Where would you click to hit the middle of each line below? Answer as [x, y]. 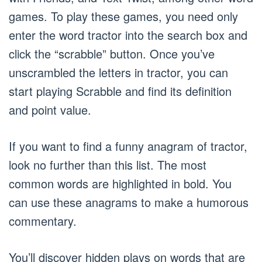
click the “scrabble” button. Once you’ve [112, 54]
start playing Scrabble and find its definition [120, 91]
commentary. [43, 221]
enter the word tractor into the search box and [128, 35]
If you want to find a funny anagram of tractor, [128, 146]
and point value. [50, 110]
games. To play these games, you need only [123, 16]
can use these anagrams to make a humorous [129, 202]
